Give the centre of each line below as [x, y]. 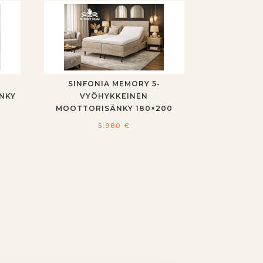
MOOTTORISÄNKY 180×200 [114, 109]
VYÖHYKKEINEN [114, 96]
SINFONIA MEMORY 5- [114, 84]
